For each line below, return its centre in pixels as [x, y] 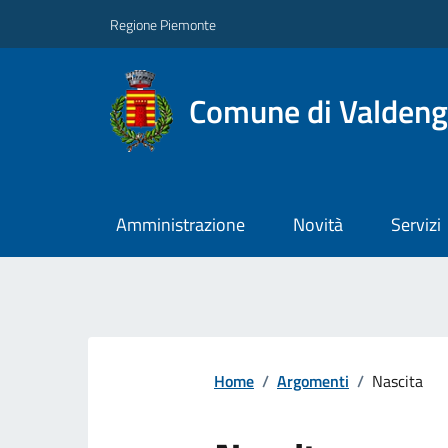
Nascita [397, 381]
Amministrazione [180, 225]
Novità [317, 225]
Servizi [415, 225]
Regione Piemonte [163, 24]
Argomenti [313, 381]
